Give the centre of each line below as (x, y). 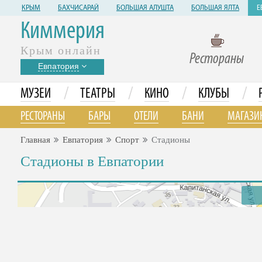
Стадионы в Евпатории (92, 161)
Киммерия (63, 32)
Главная (35, 140)
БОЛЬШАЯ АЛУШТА (145, 8)
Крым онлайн (61, 50)
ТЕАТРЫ (98, 94)
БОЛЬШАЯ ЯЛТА (215, 8)
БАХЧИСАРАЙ (78, 8)
